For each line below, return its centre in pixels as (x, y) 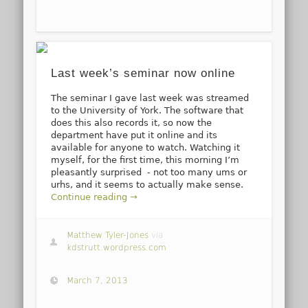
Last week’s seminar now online (143, 73)
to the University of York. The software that (147, 110)
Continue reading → (95, 197)
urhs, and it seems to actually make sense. (147, 184)
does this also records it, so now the (132, 122)
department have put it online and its (134, 135)
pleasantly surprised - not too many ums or (149, 172)
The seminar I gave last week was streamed (150, 98)
